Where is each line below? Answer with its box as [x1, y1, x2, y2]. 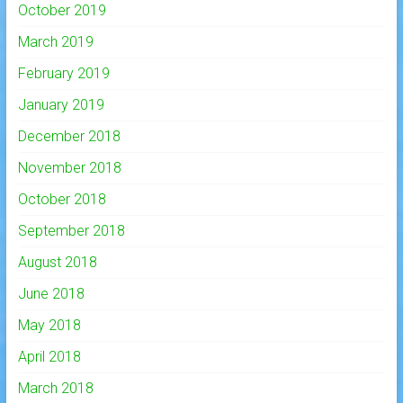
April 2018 [17, 348, 81, 366]
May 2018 [17, 317, 81, 335]
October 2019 [17, 2, 106, 20]
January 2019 [17, 96, 104, 114]
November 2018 [17, 159, 121, 177]
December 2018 [17, 128, 121, 146]
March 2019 [17, 33, 94, 51]
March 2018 [17, 380, 94, 398]
